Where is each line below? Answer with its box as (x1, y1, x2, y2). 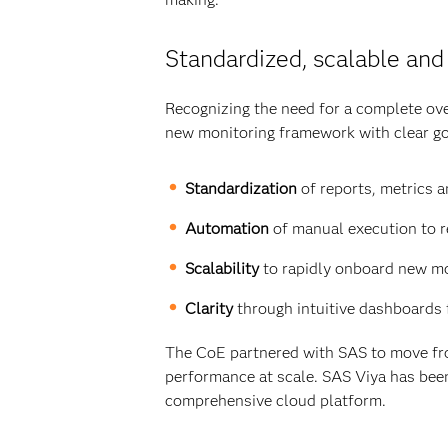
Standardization (184, 179, 297, 198)
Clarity (184, 299, 233, 318)
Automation (184, 219, 269, 238)
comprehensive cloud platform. (164, 391, 386, 410)
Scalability (184, 259, 259, 278)
